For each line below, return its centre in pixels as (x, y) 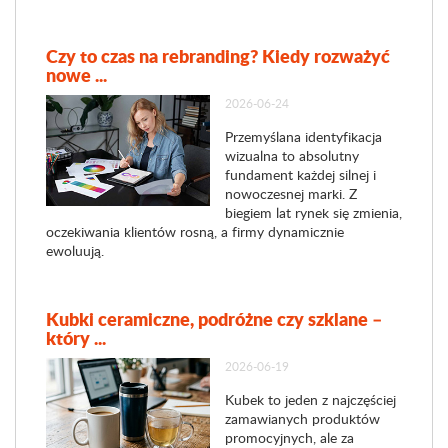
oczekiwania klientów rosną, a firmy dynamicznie (195, 231)
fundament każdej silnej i (300, 174)
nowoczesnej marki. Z (290, 193)
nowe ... (76, 75)
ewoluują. (75, 250)
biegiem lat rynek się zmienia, (313, 212)
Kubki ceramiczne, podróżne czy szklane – (214, 319)
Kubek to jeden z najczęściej (310, 399)
